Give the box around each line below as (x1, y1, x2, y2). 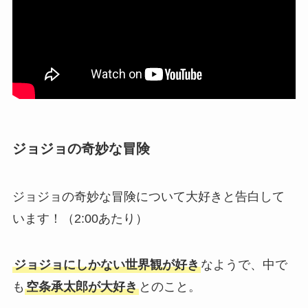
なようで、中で (200, 258, 287, 272)
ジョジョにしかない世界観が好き (13, 258, 199, 272)
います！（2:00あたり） (12, 211, 148, 225)
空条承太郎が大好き (25, 280, 137, 294)
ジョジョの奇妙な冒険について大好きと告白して (12, 189, 285, 203)
